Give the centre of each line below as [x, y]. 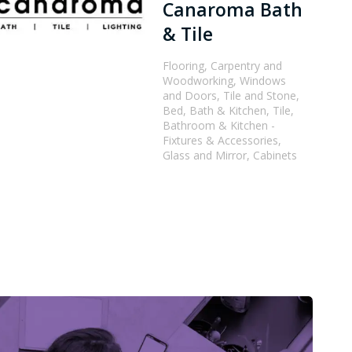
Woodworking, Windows [225, 81]
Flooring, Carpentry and [223, 66]
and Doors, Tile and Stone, [231, 95]
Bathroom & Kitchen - [219, 125]
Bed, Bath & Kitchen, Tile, [229, 110]
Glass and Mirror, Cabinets [230, 155]
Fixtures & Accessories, [222, 140]
